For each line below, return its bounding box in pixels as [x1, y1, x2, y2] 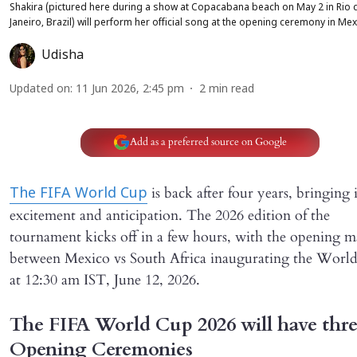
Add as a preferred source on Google [129, 135, 287, 150]
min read [209, 82, 254, 96]
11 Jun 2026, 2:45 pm [76, 82, 184, 96]
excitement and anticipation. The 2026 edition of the [10, 205, 330, 226]
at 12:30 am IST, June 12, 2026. [10, 269, 200, 290]
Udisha [41, 47, 84, 64]
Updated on [10, 82, 70, 96]
